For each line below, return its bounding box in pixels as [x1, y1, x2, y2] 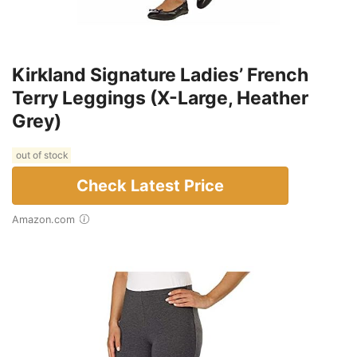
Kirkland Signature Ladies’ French [12, 63, 308, 86]
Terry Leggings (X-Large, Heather [12, 86, 308, 109]
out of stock [14, 149, 69, 162]
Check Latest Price [76, 175, 224, 195]
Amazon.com [19, 213, 75, 226]
